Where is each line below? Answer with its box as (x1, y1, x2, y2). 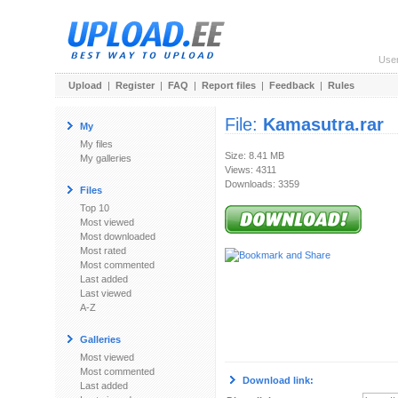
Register (115, 80, 155, 91)
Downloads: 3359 (225, 179, 299, 189)
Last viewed (80, 288, 131, 298)
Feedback (269, 80, 314, 91)
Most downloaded (80, 231, 155, 242)
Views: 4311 (225, 164, 276, 175)
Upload (68, 80, 102, 91)
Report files (202, 80, 256, 91)
